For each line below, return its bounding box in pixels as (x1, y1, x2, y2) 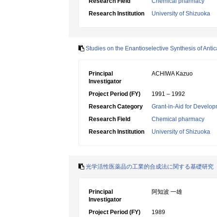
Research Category (89, 103, 143, 110)
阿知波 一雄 (152, 188, 182, 195)
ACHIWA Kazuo (152, 70, 193, 77)
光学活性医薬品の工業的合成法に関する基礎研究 (86, 163, 214, 170)
